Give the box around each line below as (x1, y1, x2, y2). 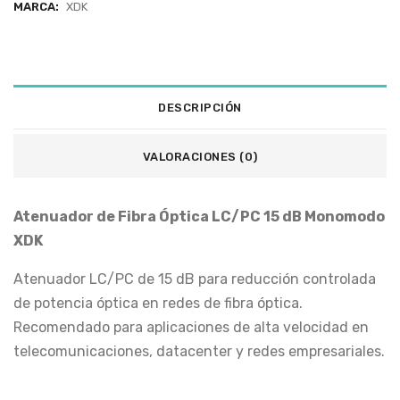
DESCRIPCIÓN (158, 101, 242, 114)
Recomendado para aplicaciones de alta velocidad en (13, 319, 369, 336)
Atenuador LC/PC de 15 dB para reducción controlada (13, 271, 376, 287)
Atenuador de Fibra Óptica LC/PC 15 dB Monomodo (13, 208, 385, 225)
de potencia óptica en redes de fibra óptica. (13, 295, 303, 312)
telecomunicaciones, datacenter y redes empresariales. (13, 343, 385, 360)
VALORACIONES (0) (142, 150, 258, 163)
